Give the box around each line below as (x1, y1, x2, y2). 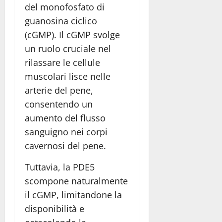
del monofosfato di (25, 1, 105, 13)
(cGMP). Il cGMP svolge (25, 29, 120, 41)
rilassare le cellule (25, 56, 100, 69)
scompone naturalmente (25, 175, 128, 187)
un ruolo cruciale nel (25, 43, 111, 55)
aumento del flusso (25, 112, 106, 124)
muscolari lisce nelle (25, 70, 111, 83)
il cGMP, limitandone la (25, 189, 122, 201)
